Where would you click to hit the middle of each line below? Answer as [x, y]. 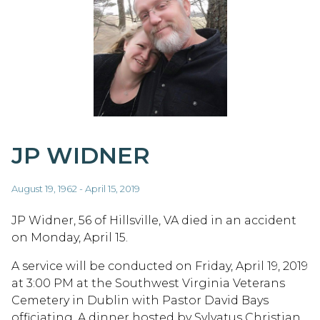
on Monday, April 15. [70, 237]
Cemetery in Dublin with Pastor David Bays [140, 300]
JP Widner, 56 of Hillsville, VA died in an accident [154, 220]
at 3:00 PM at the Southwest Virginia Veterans [148, 283]
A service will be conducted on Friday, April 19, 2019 [160, 266]
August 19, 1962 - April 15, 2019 [76, 188]
